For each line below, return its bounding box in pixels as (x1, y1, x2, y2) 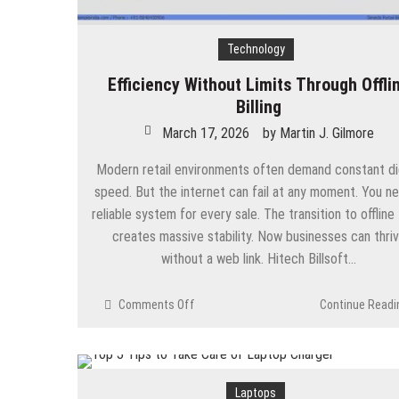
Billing (236, 96, 282, 118)
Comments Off (118, 297, 195, 313)
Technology (226, 42, 285, 57)
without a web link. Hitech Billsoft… (161, 250, 357, 268)
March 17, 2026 (161, 125, 249, 142)
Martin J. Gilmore (279, 125, 374, 142)
